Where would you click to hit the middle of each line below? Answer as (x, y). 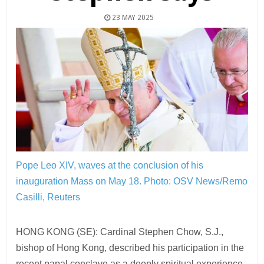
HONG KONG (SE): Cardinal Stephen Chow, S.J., (120, 232)
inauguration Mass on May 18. (80, 181)
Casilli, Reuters (48, 197)
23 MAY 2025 (132, 17)
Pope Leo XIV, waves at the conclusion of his (110, 165)
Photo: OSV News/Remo (196, 181)
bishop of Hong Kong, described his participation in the (130, 247)
